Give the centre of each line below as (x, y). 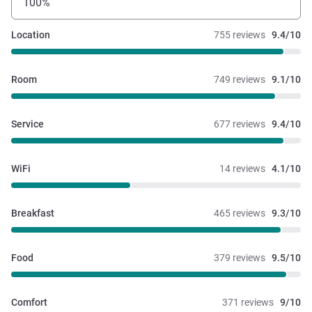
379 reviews (240, 258)
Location (31, 35)
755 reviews (240, 35)
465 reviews (240, 213)
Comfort (29, 303)
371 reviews (248, 303)
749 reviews (240, 80)
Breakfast (33, 213)
